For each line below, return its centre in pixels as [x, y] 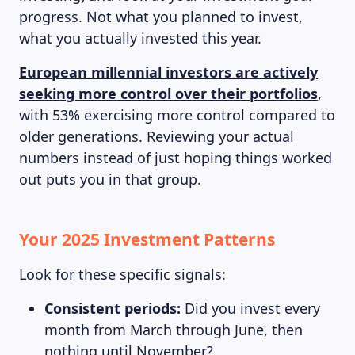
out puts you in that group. [110, 179]
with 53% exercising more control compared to [177, 115]
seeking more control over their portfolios [168, 94]
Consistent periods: [113, 308]
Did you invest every [250, 308]
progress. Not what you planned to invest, [161, 17]
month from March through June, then [174, 330]
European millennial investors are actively [168, 72]
